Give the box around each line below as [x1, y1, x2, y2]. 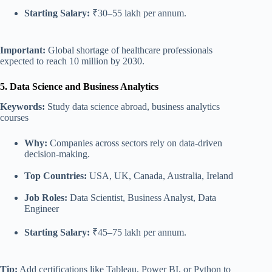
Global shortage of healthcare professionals [46, 45, 212, 56]
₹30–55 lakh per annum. [90, 8, 186, 19]
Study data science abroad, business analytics [45, 101, 220, 112]
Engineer [24, 203, 59, 214]
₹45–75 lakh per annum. [90, 226, 186, 237]
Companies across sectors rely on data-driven [47, 137, 222, 148]
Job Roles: [24, 192, 67, 203]
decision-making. [24, 148, 90, 159]
